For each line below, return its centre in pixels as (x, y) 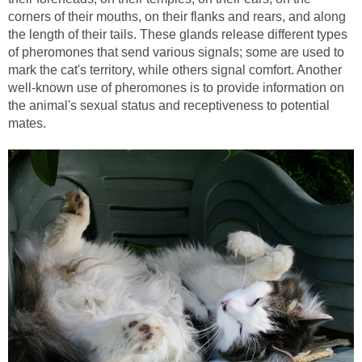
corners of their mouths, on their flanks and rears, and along (177, 16)
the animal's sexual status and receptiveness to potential (169, 105)
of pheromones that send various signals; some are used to (176, 52)
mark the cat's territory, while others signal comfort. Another (175, 69)
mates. (27, 123)
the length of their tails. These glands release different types (178, 34)
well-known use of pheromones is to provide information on (176, 87)
